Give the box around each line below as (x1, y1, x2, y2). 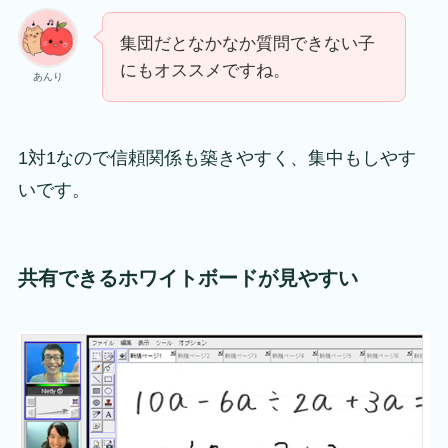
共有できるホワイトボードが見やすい (17, 267, 358, 290)
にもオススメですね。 (119, 61, 290, 81)
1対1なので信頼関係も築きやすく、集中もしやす (17, 148, 416, 169)
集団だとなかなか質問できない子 (119, 34, 375, 54)
